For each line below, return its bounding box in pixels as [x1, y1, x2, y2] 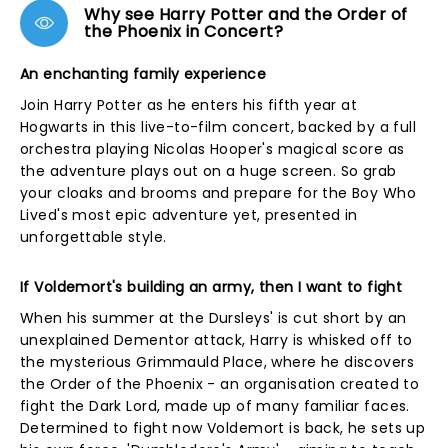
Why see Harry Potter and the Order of [84, 3, 408, 26]
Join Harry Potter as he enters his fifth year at [20, 95, 358, 115]
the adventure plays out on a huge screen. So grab [20, 161, 397, 181]
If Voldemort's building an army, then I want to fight [20, 277, 403, 297]
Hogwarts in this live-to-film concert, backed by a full [20, 117, 417, 137]
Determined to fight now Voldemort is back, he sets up [20, 418, 426, 438]
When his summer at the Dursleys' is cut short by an [20, 308, 407, 328]
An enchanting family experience [20, 64, 267, 84]
